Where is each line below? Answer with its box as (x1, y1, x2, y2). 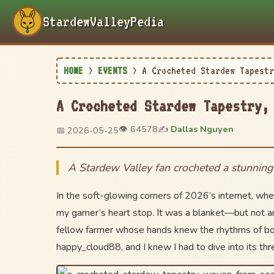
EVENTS (98, 65, 127, 76)
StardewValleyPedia (43, 13, 164, 30)
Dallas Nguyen (171, 123, 234, 135)
